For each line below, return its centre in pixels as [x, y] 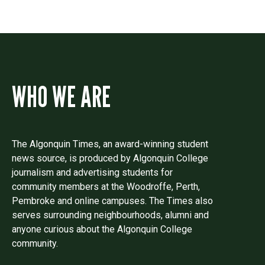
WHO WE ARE [62, 96]
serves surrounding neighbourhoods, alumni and [110, 215]
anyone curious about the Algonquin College [102, 229]
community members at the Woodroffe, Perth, [106, 186]
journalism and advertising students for [92, 172]
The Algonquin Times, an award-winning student [110, 144]
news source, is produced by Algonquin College [110, 158]
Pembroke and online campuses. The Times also [112, 201]
